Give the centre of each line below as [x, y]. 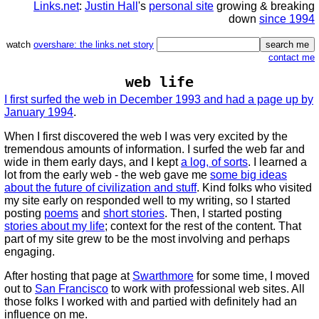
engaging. [30, 252]
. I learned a [277, 162]
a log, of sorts [214, 162]
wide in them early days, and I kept [93, 162]
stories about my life [54, 226]
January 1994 [39, 112]
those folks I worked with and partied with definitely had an [151, 302]
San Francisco [72, 289]
